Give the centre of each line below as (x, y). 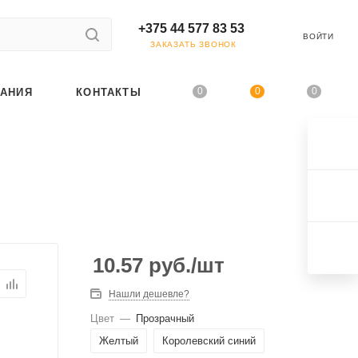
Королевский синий (209, 340)
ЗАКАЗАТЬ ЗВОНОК (193, 45)
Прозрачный (165, 318)
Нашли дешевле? (149, 294)
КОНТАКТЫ (109, 92)
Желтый (119, 340)
